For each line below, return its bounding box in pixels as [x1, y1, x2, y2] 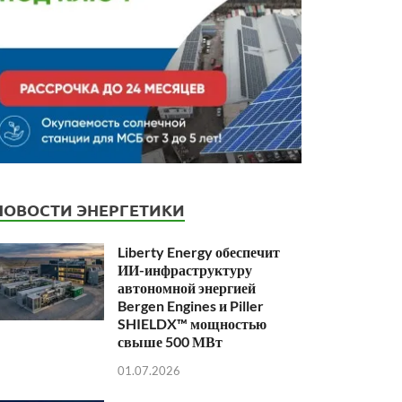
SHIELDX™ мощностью [118, 314, 267, 332]
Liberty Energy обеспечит [118, 242, 281, 260]
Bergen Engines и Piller [118, 296, 265, 314]
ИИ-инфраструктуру [118, 260, 253, 278]
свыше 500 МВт [118, 332, 223, 350]
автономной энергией [118, 278, 257, 296]
